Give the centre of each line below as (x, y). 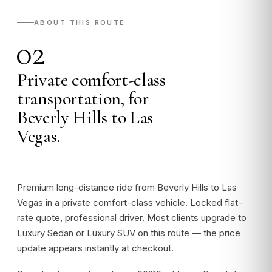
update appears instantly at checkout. (95, 248)
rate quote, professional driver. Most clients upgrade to (132, 218)
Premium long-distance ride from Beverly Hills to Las (127, 187)
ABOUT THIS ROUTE (80, 22)
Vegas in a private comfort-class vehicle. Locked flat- (130, 202)
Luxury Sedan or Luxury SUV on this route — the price (129, 233)
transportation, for (83, 99)
